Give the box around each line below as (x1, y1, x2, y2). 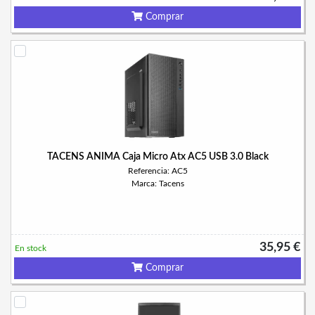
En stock (15, 244, 46, 252)
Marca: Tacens (131, 179, 184, 188)
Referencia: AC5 (127, 167, 188, 175)
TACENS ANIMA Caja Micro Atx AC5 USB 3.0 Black (46, 152, 269, 162)
